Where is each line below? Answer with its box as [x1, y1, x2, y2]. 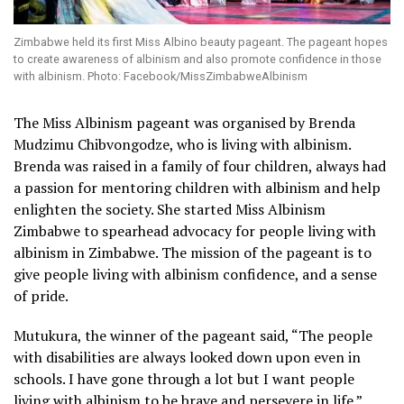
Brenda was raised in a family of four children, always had [14, 156, 386, 177]
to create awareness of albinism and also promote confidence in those [14, 52, 381, 67]
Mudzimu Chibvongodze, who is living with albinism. [14, 134, 351, 155]
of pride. [14, 286, 69, 307]
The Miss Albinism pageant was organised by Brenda [14, 113, 355, 133]
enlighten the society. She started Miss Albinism [14, 199, 326, 220]
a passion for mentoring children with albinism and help [14, 178, 381, 198]
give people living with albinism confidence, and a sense [14, 264, 377, 285]
